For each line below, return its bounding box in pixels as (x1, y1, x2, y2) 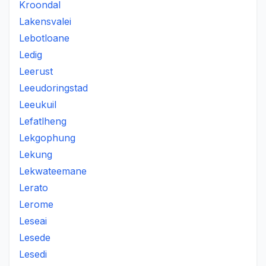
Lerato (19, 182, 48, 194)
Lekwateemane (19, 165, 87, 177)
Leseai (19, 215, 47, 227)
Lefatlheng (19, 115, 66, 127)
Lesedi (19, 248, 47, 260)
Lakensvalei (19, 15, 71, 27)
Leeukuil (19, 99, 56, 110)
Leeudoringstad (19, 82, 88, 94)
